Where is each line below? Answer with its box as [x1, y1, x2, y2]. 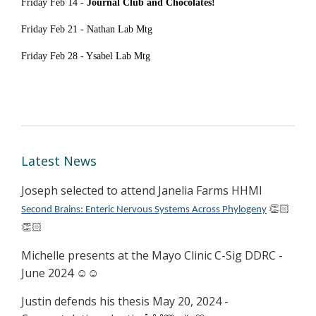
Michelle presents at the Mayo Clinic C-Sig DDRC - [21, 247, 283, 263]
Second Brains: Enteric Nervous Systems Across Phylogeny [21, 204, 267, 215]
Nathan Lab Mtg [87, 23, 152, 35]
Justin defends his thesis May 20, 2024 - [21, 293, 229, 309]
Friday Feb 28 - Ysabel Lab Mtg [21, 50, 150, 61]
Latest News [21, 152, 97, 169]
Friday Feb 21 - [21, 23, 84, 35]
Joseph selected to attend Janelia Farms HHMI [21, 182, 262, 198]
